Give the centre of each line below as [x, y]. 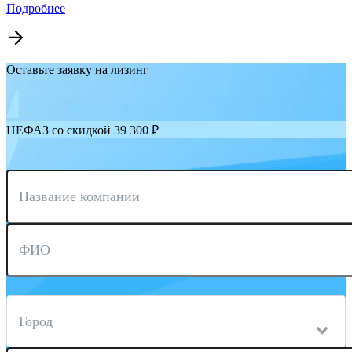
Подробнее [36, 9]
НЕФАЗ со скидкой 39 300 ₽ [82, 130]
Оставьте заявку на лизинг [77, 70]
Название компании [79, 197]
